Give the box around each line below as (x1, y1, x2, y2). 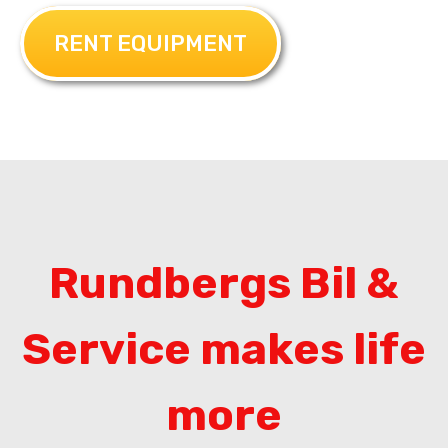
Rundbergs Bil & (49, 256, 399, 309)
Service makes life (22, 322, 426, 375)
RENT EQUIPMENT (54, 29, 247, 57)
